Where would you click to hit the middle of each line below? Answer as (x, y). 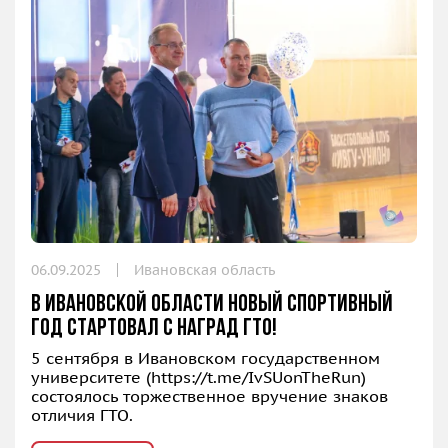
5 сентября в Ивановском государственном (205, 358)
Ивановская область (204, 270)
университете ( (91, 377)
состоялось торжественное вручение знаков (209, 396)
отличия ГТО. (82, 415)
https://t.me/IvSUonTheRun (256, 377)
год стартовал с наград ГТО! (154, 329)
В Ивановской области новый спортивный (212, 305)
